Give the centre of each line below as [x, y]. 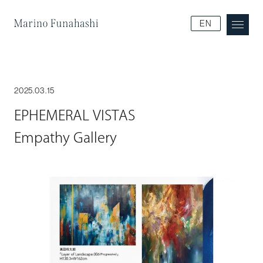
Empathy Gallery [65, 138]
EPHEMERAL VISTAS [74, 115]
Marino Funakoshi [142, 18]
